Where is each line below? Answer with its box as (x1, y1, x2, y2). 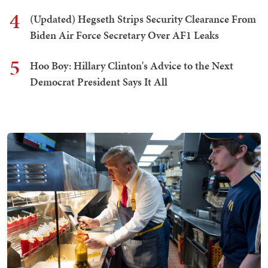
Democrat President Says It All (30, 74, 167, 90)
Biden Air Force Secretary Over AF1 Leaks (30, 28, 219, 43)
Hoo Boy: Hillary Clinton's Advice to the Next (30, 58, 233, 74)
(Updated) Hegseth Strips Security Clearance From (30, 11, 256, 27)
